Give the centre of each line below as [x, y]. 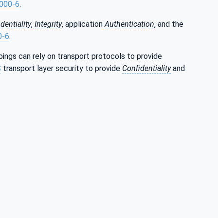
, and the [169, 24]
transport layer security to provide [62, 68]
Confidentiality [146, 68]
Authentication [129, 24]
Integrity [48, 24]
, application [83, 24]
